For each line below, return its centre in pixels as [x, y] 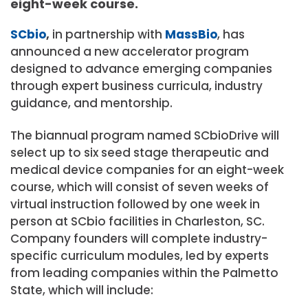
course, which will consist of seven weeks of [140, 187]
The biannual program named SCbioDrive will [145, 135]
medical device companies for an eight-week [147, 170]
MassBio [191, 34]
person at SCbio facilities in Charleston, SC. [137, 221]
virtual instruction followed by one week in [135, 204]
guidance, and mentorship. [91, 103]
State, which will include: [82, 290]
